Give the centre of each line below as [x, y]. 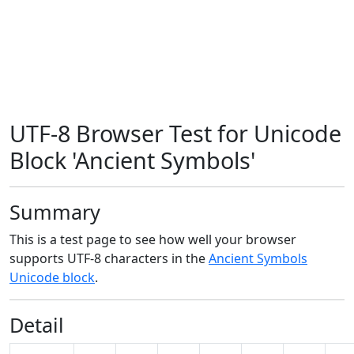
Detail [37, 325]
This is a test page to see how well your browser [153, 239]
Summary [55, 212]
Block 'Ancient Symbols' [132, 160]
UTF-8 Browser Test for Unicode [175, 133]
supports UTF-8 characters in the [109, 258]
